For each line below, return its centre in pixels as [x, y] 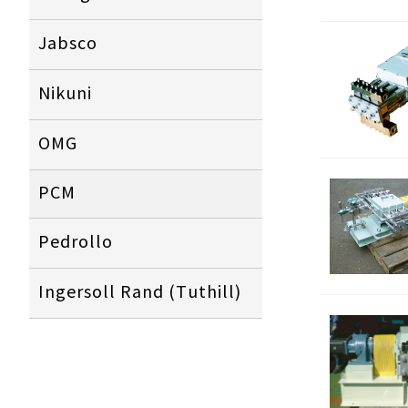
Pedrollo [76, 243]
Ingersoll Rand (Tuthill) [140, 293]
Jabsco [68, 44]
